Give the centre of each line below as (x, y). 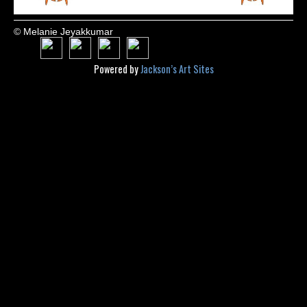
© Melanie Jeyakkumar (63, 31)
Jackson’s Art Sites (177, 69)
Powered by (117, 69)
